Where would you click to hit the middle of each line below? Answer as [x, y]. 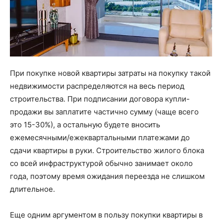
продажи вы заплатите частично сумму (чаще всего [104, 111]
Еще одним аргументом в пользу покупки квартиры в [106, 215]
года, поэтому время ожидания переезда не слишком [107, 176]
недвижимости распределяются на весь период [97, 86]
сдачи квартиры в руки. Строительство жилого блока [107, 150]
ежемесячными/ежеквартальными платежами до [100, 137]
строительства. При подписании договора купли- [100, 99]
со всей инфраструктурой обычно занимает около [101, 163]
